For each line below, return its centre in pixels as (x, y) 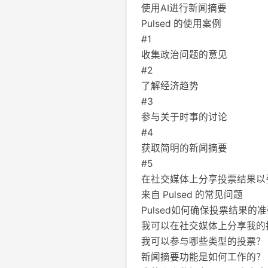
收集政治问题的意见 (184, 55)
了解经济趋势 (170, 86)
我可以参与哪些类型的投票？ (203, 241)
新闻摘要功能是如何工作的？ (203, 257)
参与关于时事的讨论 (184, 117)
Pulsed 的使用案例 (181, 24)
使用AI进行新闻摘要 (184, 8)
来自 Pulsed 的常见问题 (192, 195)
